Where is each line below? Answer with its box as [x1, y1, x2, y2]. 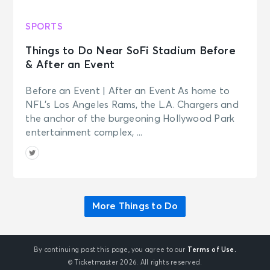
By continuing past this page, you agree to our [34, 246, 187, 254]
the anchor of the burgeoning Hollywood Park [25, 114, 235, 124]
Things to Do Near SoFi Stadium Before [25, 46, 236, 57]
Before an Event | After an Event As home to [25, 86, 230, 96]
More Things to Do [92, 201, 178, 212]
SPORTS [25, 22, 63, 32]
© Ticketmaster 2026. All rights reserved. [67, 259, 202, 266]
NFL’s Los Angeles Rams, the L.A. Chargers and [25, 100, 239, 110]
